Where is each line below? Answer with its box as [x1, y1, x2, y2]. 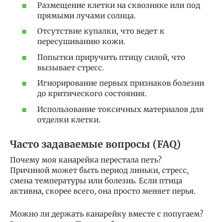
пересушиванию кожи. [37, 37, 125, 47]
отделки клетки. [37, 114, 101, 124]
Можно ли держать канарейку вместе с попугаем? [10, 209, 203, 219]
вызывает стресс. [37, 62, 104, 72]
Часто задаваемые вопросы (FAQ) [10, 138, 181, 150]
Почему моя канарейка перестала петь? [10, 155, 162, 165]
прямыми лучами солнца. [37, 10, 136, 20]
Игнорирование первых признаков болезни [37, 78, 204, 88]
